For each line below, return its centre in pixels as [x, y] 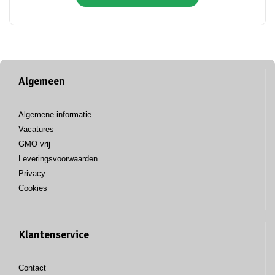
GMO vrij [34, 144]
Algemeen [42, 82]
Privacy [32, 173]
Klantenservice [54, 235]
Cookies [33, 188]
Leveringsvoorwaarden [58, 158]
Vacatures [36, 129]
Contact [32, 268]
